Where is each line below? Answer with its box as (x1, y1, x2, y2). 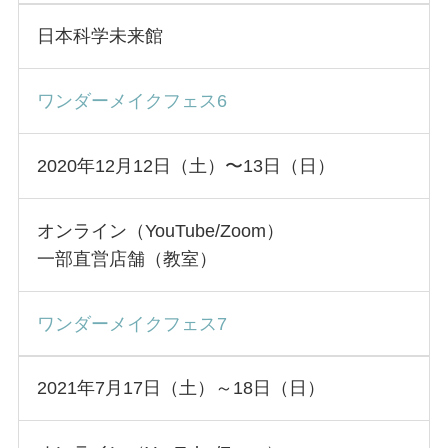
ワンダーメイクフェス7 (36, 313, 227, 334)
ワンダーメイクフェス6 (36, 91, 227, 112)
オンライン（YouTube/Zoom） (36, 220, 284, 241)
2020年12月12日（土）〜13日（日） (36, 156, 335, 177)
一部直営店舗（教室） (36, 248, 217, 269)
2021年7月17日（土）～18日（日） (36, 378, 325, 399)
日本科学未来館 (36, 26, 163, 47)
